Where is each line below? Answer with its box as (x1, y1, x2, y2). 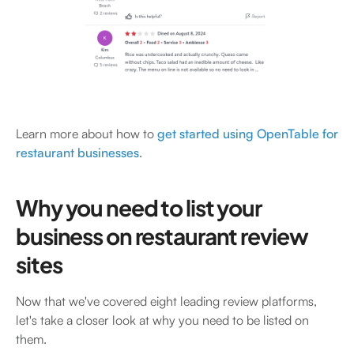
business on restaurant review (16, 221, 308, 250)
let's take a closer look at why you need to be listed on (16, 311, 309, 328)
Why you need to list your (16, 193, 262, 221)
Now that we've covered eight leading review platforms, (16, 292, 317, 309)
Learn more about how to (16, 125, 154, 141)
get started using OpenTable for (154, 125, 338, 141)
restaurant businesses (16, 144, 139, 160)
